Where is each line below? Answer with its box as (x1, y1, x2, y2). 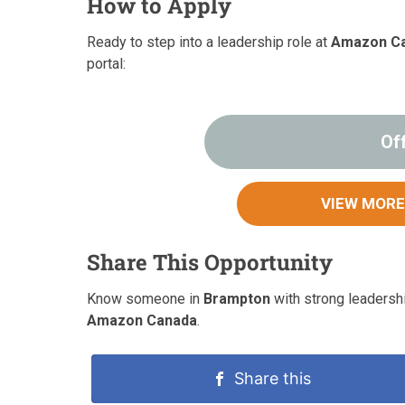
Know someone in (87, 290, 203, 308)
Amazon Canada (87, 312, 197, 330)
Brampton (203, 290, 270, 308)
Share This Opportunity (87, 248, 333, 278)
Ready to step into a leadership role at (87, 33, 331, 52)
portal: (87, 55, 126, 73)
